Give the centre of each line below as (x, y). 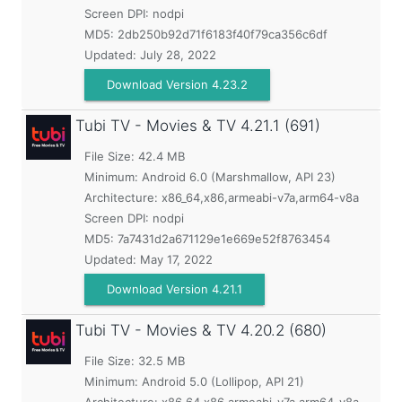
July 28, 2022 (178, 55)
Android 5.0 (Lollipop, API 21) (223, 381)
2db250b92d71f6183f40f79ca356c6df (223, 34)
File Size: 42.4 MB (135, 156)
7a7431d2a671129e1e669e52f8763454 (224, 239)
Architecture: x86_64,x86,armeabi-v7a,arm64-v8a (222, 197)
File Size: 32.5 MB (135, 361)
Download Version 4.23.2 (177, 84)
